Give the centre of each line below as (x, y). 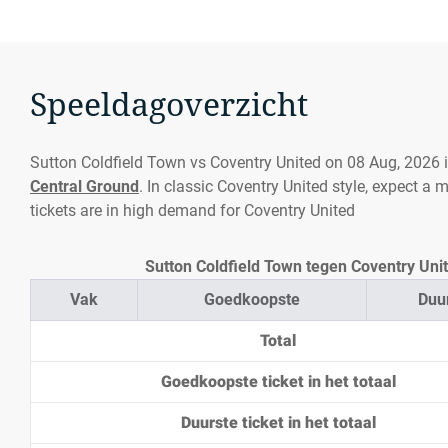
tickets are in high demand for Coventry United (192, 210)
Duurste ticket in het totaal (278, 422)
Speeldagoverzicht (169, 105)
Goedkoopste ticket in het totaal (278, 381)
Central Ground (84, 186)
